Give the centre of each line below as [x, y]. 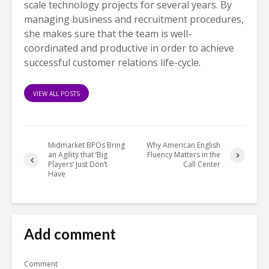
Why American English [184, 145]
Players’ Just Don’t [78, 165]
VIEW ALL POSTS [56, 94]
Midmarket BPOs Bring [86, 145]
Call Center [202, 165]
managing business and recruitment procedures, [134, 20]
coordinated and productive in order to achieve [129, 48]
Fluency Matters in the [184, 155]
